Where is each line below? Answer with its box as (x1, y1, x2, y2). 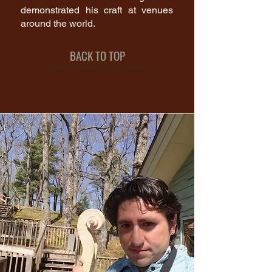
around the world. (21, 18, 102, 29)
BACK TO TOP (69, 46, 125, 64)
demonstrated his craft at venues (21, 4, 173, 16)
